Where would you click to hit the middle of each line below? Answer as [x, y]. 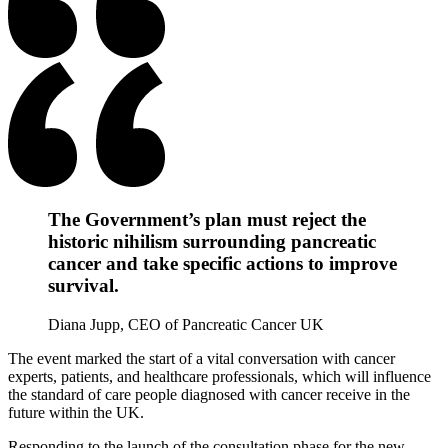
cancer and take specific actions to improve [222, 264]
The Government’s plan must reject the [207, 220]
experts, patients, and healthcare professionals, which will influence [219, 377]
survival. [83, 286]
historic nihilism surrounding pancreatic [212, 242]
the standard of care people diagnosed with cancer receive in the [209, 395]
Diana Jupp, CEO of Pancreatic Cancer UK [186, 325]
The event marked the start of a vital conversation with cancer [201, 359]
